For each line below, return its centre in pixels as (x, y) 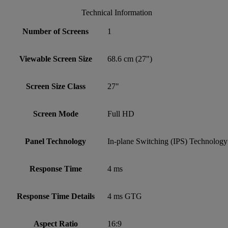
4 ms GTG (125, 196)
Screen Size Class (55, 86)
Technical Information (117, 12)
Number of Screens (55, 31)
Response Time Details (55, 196)
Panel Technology (55, 141)
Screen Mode (55, 113)
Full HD (121, 113)
